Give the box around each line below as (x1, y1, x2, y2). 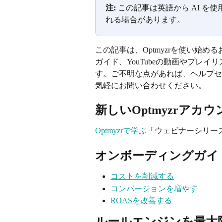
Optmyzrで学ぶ (95, 126, 147, 135)
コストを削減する (111, 172, 174, 181)
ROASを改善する (111, 196, 172, 205)
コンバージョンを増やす (111, 184, 198, 193)
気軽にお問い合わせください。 (95, 81, 206, 90)
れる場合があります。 (106, 15, 185, 24)
